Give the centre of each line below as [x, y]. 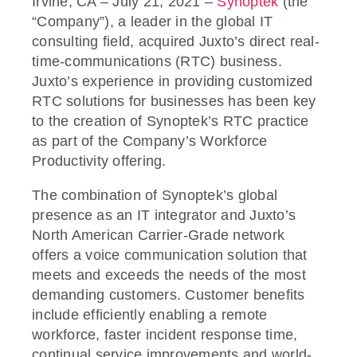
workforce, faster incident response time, [165, 334]
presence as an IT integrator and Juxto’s [164, 215]
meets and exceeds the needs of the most [169, 275]
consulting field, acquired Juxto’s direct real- [176, 41]
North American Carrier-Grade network [158, 235]
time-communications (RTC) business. [157, 61]
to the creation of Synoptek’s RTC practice [171, 121]
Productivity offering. [99, 161]
